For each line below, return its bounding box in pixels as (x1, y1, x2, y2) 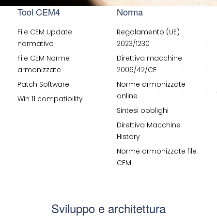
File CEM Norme (17, 53, 70, 63)
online (117, 91, 138, 101)
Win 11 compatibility (17, 94, 83, 104)
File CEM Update (17, 27, 72, 37)
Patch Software (17, 79, 69, 90)
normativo (17, 39, 54, 49)
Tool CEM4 (17, 5, 60, 18)
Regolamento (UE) (117, 27, 180, 37)
